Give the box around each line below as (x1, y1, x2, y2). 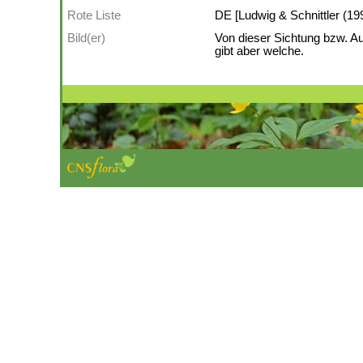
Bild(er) (67, 32, 105, 45)
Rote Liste (67, 9, 121, 22)
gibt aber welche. (215, 45, 304, 58)
